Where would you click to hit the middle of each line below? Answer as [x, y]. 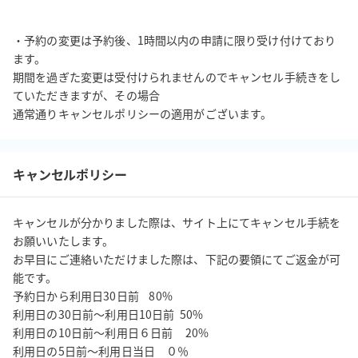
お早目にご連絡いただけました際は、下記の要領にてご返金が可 [177, 259]
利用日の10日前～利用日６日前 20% [111, 332]
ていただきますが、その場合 [86, 95]
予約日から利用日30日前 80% [93, 296]
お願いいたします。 [65, 241]
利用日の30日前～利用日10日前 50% [108, 314]
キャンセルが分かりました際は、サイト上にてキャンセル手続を [177, 222]
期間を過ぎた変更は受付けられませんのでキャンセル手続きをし [177, 77]
